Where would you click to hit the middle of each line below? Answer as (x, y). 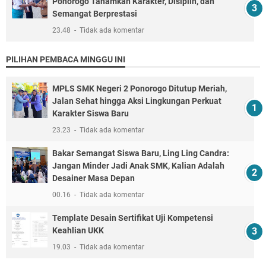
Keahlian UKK (78, 230)
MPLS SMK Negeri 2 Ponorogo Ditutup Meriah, (140, 88)
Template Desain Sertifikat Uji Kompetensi (133, 218)
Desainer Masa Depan (94, 178)
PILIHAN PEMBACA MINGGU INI (66, 59)
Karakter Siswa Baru (91, 113)
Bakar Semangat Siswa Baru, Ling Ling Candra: (141, 153)
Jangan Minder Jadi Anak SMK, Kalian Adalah (138, 165)
